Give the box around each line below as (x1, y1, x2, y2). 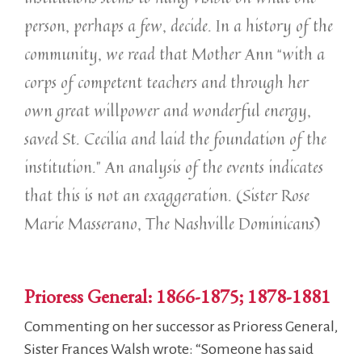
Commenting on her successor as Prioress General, (24, 318, 338, 335)
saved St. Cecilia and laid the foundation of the (24, 126, 326, 151)
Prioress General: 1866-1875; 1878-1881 (24, 284, 330, 309)
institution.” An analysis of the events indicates (24, 154, 323, 179)
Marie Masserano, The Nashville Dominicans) (24, 211, 320, 236)
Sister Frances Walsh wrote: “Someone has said (24, 341, 314, 357)
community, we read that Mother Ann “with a (24, 41, 325, 66)
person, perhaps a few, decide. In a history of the (24, 13, 333, 38)
